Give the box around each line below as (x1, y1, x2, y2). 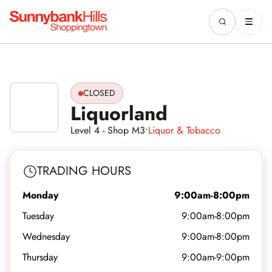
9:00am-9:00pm (182, 250, 250, 264)
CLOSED (83, 87, 115, 99)
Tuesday (22, 209, 54, 223)
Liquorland (70, 100, 168, 127)
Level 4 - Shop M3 (70, 123, 145, 137)
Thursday (22, 250, 58, 264)
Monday (22, 188, 58, 202)
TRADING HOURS (37, 162, 131, 180)
